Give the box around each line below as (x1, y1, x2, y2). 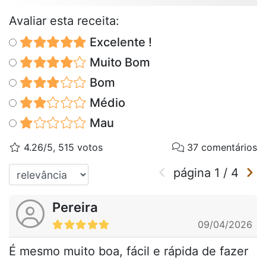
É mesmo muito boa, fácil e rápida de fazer (9, 244, 248, 259)
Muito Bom (86, 55, 150, 70)
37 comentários (184, 141, 257, 154)
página (173, 166, 214, 180)
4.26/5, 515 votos (21, 141, 103, 154)
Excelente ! (86, 35, 152, 50)
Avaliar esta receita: (9, 14, 119, 28)
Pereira (52, 199, 98, 216)
